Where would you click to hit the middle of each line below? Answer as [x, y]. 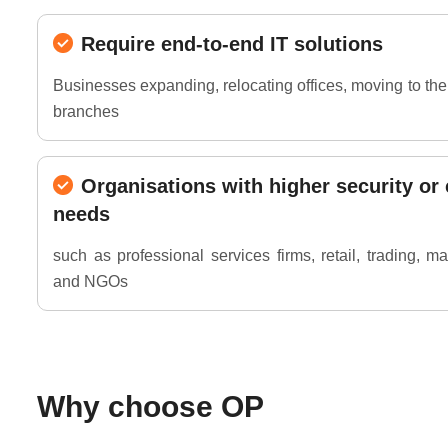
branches [86, 111]
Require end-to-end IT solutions [232, 43]
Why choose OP [150, 406]
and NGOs [90, 281]
